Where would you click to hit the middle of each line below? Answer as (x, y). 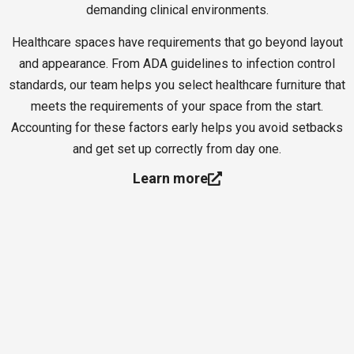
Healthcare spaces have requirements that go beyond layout (177, 43)
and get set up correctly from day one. (177, 149)
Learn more (170, 178)
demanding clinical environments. (177, 9)
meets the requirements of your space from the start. (177, 107)
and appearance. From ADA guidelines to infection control (177, 64)
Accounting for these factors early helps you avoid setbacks (177, 128)
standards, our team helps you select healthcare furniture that (177, 85)
